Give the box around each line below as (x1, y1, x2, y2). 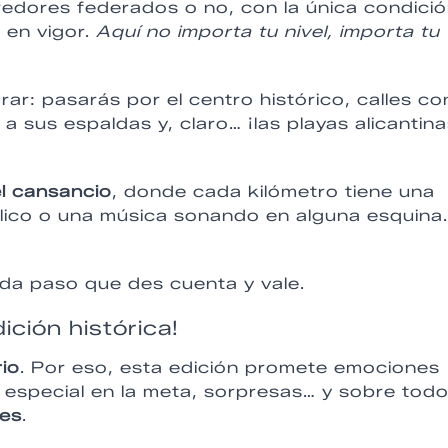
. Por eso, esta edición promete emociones (20, 357, 440, 377)
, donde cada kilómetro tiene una (112, 181, 435, 201)
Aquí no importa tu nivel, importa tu (96, 21, 440, 41)
